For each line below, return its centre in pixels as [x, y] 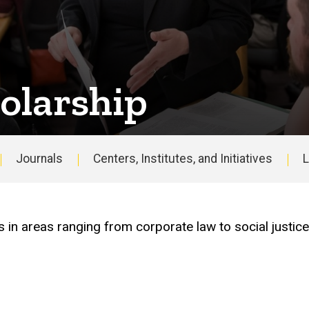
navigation [212, 226]
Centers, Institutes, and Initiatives [182, 159]
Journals [39, 159]
